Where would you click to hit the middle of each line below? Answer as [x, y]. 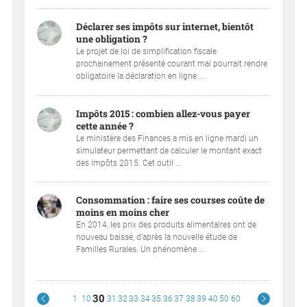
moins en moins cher [123, 212]
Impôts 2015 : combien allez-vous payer [163, 113]
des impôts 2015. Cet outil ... [129, 163]
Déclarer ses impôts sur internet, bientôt [165, 27]
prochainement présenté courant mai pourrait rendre [172, 64]
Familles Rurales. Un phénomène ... [141, 249]
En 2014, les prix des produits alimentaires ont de [167, 224]
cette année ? [105, 126]
